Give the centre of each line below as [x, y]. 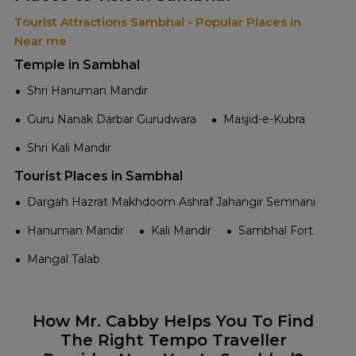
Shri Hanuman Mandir [87, 91]
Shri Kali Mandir [69, 148]
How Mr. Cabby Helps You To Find [173, 321]
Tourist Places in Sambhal [99, 176]
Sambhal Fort [276, 231]
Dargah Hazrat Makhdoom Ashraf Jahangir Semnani [171, 202]
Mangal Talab [64, 259]
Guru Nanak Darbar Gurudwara [112, 120]
